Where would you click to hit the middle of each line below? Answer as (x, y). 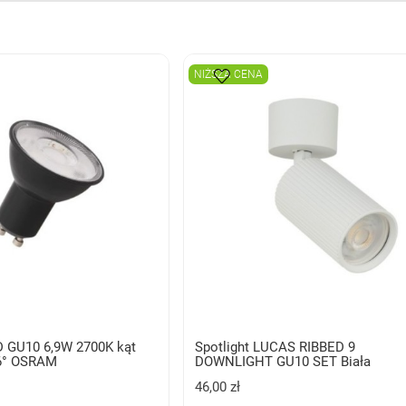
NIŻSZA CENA (229, 74)
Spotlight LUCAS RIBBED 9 (275, 347)
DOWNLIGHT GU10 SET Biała (283, 361)
